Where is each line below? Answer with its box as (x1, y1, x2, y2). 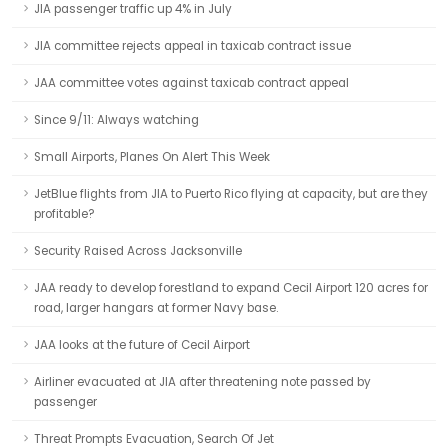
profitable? (34, 206, 95, 222)
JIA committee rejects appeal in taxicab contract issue (34, 38, 351, 54)
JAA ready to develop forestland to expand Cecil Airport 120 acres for (34, 280, 428, 296)
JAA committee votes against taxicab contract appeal (34, 75, 349, 91)
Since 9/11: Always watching (34, 112, 199, 128)
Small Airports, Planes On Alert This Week (34, 149, 270, 165)
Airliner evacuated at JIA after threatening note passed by (34, 374, 371, 390)
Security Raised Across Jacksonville (34, 243, 242, 259)
